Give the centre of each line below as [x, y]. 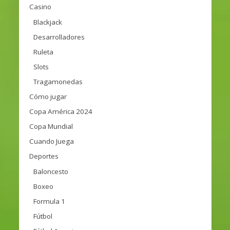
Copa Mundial [51, 126]
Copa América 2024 [61, 111]
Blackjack [47, 22]
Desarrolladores [59, 37]
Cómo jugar [48, 96]
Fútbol [43, 216]
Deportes [44, 156]
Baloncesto [51, 171]
